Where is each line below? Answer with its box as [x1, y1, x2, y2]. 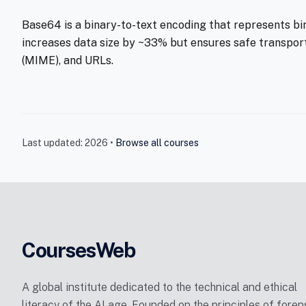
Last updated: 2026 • [22, 137, 115, 148]
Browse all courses [115, 137, 199, 148]
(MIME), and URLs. [22, 54, 113, 67]
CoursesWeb [22, 238, 135, 262]
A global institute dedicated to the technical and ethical [22, 281, 297, 294]
